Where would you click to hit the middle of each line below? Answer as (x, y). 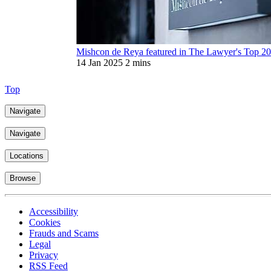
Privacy (44, 255)
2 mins (138, 63)
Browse (23, 178)
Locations (27, 156)
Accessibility (54, 212)
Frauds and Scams (64, 233)
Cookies (45, 223)
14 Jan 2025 (100, 63)
